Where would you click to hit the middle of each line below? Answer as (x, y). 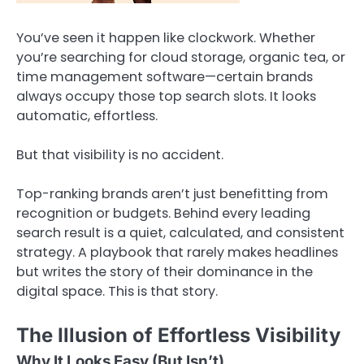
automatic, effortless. (87, 116)
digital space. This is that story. (117, 292)
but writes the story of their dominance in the (165, 272)
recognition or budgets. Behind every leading (163, 214)
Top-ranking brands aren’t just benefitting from (172, 194)
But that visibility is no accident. (120, 155)
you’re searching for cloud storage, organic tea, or (181, 57)
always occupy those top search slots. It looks (166, 96)
